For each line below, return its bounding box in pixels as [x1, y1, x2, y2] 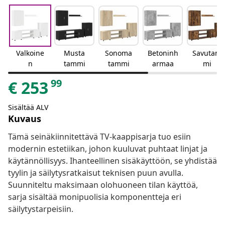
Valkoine [16, 48, 44, 58]
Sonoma [105, 48, 132, 58]
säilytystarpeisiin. [8, 203, 73, 215]
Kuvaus [8, 113, 41, 125]
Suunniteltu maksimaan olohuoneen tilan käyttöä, [8, 179, 198, 191]
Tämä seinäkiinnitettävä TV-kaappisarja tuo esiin [8, 131, 191, 143]
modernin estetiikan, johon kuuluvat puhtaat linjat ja [8, 143, 207, 155]
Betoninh [147, 48, 178, 58]
